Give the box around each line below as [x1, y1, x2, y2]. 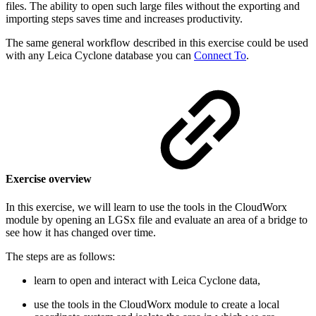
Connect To [194, 49, 246, 62]
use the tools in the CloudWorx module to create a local [34, 298, 279, 310]
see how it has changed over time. [6, 226, 156, 238]
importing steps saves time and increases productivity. [6, 13, 243, 25]
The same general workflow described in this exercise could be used [6, 37, 308, 49]
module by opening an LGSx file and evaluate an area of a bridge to [6, 213, 308, 226]
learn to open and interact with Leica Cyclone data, [34, 274, 260, 286]
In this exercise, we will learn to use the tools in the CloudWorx [6, 200, 287, 213]
